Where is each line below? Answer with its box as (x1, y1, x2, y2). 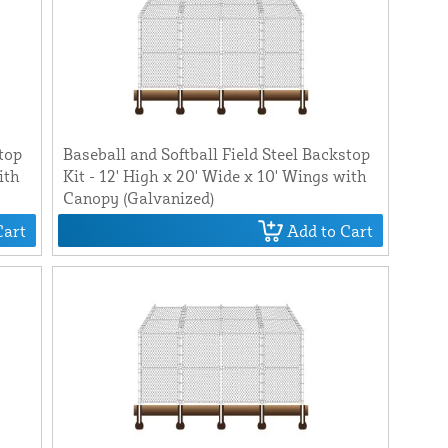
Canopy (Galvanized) (62, 188, 214, 209)
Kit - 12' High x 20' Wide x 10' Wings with (62, 166, 367, 187)
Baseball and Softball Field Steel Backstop (62, 144, 370, 165)
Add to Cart (287, 220, 374, 241)
